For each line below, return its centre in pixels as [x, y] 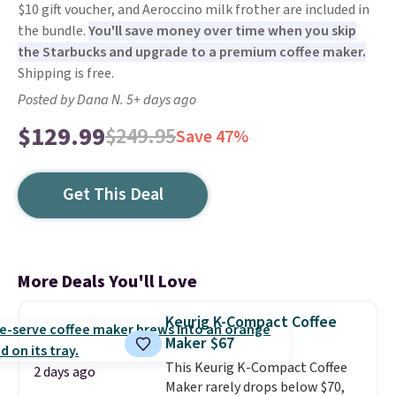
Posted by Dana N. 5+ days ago [107, 100]
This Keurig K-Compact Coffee [256, 368]
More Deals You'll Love [107, 282]
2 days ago [65, 372]
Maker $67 [199, 343]
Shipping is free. [66, 73]
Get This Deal [113, 194]
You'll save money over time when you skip [222, 31]
